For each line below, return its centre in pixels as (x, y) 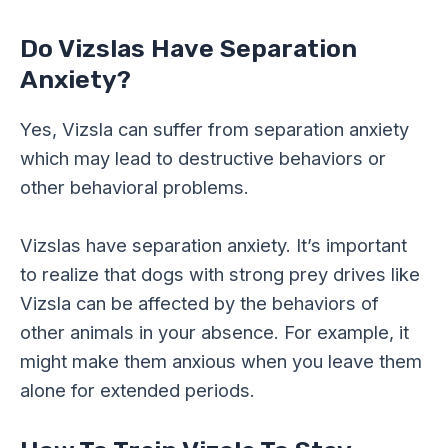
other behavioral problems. (134, 187)
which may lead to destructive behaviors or (203, 158)
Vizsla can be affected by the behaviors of (199, 303)
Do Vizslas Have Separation (188, 49)
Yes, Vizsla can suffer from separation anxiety (214, 129)
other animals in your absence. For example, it (214, 332)
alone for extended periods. (137, 390)
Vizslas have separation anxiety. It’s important (213, 245)
